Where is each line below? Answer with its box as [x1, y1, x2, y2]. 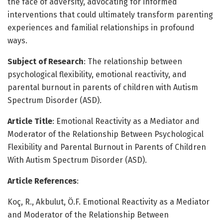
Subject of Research [7, 56, 84, 66]
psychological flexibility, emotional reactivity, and [7, 69, 187, 79]
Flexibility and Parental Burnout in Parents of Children [7, 142, 206, 152]
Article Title [7, 116, 52, 126]
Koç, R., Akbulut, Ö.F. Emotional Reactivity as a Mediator [7, 197, 210, 207]
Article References [7, 176, 77, 186]
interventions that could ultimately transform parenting [7, 9, 213, 19]
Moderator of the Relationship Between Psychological [7, 129, 204, 139]
